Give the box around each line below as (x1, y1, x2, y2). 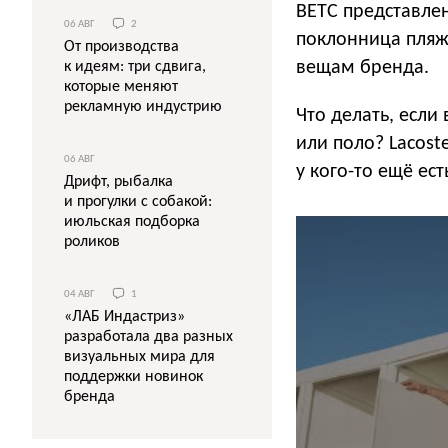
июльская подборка (64, 214, 200, 231)
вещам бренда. (296, 58, 429, 78)
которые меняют (64, 79, 178, 96)
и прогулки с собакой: (64, 194, 212, 211)
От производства (64, 39, 179, 56)
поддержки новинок (64, 369, 203, 386)
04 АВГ (64, 289, 97, 301)
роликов (64, 234, 120, 251)
